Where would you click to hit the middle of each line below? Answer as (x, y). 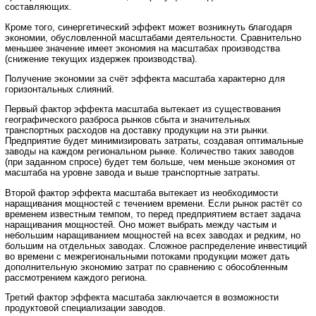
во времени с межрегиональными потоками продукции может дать (147, 256)
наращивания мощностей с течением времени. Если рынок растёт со (153, 203)
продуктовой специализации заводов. (85, 308)
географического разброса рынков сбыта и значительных (128, 120)
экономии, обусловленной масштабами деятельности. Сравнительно (153, 37)
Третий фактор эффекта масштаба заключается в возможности (142, 298)
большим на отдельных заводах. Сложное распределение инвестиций (156, 245)
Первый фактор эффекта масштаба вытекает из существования (143, 109)
